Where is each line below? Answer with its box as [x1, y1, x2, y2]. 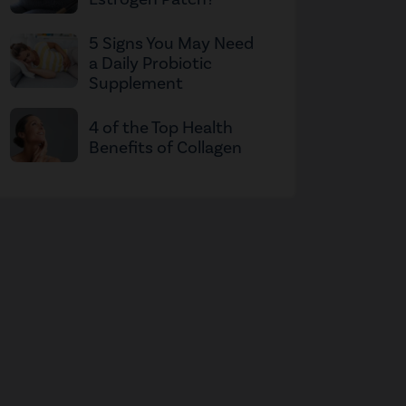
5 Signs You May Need [89, 33, 254, 55]
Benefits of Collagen [89, 137, 242, 159]
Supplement [89, 72, 183, 95]
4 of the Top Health [89, 117, 233, 140]
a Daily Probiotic [89, 53, 212, 75]
